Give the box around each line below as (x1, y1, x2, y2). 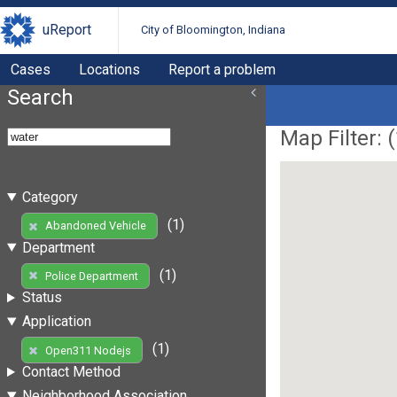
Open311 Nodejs (44, 343, 131, 357)
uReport (43, 21, 91, 39)
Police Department (44, 269, 138, 283)
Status (21, 289, 62, 307)
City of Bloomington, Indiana (141, 23, 286, 37)
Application (21, 313, 91, 331)
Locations (79, 60, 140, 78)
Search (7, 84, 74, 110)
